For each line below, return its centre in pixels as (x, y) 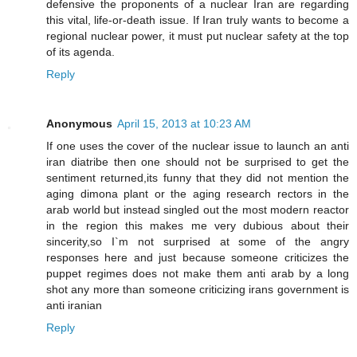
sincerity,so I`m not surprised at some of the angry (198, 241)
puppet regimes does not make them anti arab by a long (198, 273)
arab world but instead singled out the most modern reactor (198, 209)
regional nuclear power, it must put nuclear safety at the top (198, 35)
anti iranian (74, 305)
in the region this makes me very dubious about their (198, 225)
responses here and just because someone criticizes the (198, 257)
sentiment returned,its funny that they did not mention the (198, 177)
